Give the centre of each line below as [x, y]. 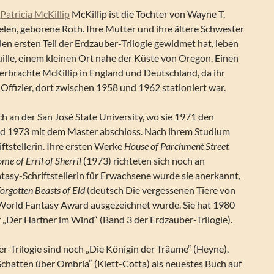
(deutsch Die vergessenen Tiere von [161, 190]
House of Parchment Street [177, 146]
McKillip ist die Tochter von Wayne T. [148, 14]
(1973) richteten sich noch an [143, 161]
